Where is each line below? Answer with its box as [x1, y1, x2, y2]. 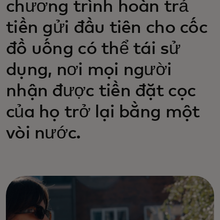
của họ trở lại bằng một [6, 104, 200, 121]
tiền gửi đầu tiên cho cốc [6, 19, 207, 37]
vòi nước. [6, 125, 81, 142]
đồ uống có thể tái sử [6, 40, 180, 58]
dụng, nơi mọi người [6, 61, 172, 79]
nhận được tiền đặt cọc [6, 82, 196, 100]
